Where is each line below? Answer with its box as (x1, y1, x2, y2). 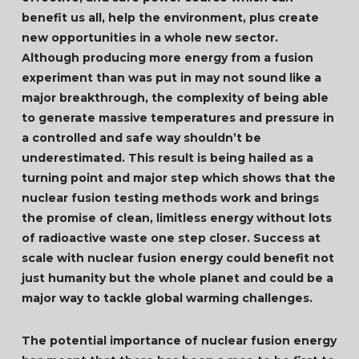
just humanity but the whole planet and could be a (21, 271, 333, 285)
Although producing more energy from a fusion (21, 50, 313, 65)
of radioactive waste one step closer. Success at (21, 231, 321, 245)
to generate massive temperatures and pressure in (21, 111, 334, 125)
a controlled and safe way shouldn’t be (21, 131, 261, 145)
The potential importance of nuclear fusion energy (21, 333, 337, 348)
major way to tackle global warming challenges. (21, 291, 316, 305)
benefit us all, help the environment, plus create (21, 10, 319, 25)
